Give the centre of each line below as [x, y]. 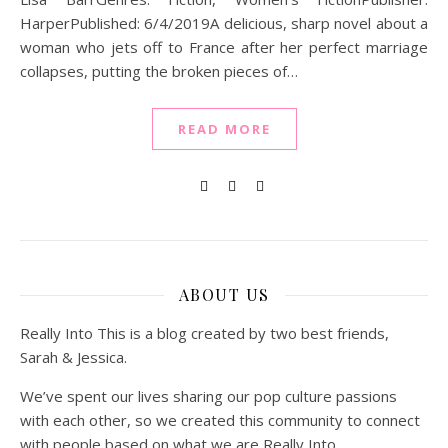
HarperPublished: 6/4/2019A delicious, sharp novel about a [224, 23]
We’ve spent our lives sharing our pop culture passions [208, 396]
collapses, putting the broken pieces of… [159, 71]
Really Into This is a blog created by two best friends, [204, 333]
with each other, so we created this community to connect [220, 420]
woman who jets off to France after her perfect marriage [224, 47]
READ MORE [224, 129]
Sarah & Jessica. [73, 357]
